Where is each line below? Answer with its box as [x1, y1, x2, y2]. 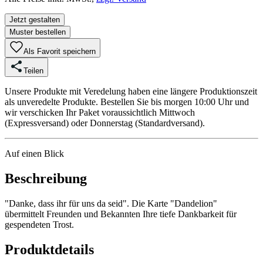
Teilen [23, 66, 43, 75]
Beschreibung [5, 170, 87, 186]
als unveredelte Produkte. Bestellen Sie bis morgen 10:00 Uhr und [5, 96, 249, 107]
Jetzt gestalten [9, 15, 60, 24]
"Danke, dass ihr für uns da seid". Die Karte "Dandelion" [5, 198, 217, 208]
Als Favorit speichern [23, 46, 96, 56]
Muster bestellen [9, 27, 66, 36]
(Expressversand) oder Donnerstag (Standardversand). [5, 117, 205, 128]
